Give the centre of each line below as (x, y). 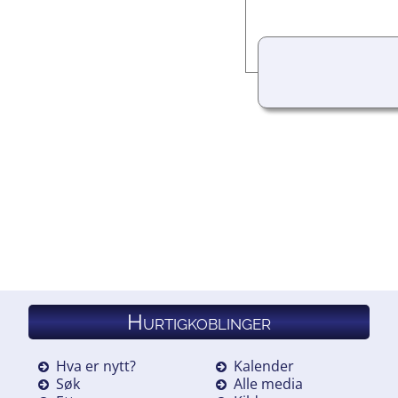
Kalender (263, 366)
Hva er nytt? (96, 366)
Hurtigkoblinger (199, 322)
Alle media (268, 383)
